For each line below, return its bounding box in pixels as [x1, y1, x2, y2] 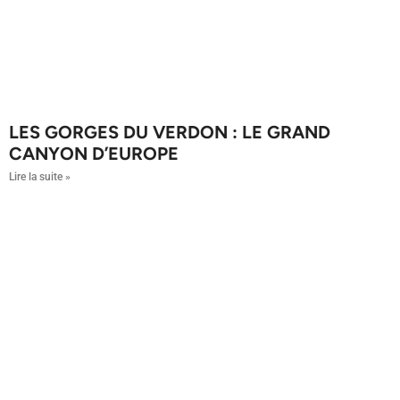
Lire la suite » [9, 171, 71, 184]
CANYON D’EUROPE [9, 143, 179, 165]
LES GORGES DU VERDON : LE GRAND [9, 121, 330, 144]
